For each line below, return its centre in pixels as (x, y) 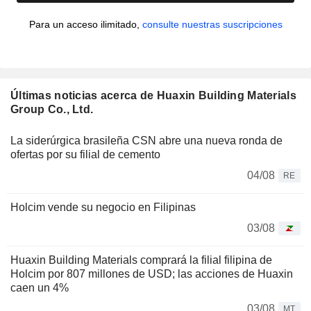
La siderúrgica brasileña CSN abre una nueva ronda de (146, 141)
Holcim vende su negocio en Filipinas (103, 208)
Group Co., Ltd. (52, 110)
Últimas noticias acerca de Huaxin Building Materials (153, 96)
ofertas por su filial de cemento (85, 155)
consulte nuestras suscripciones (212, 25)
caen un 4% (40, 288)
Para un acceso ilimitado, (85, 25)
